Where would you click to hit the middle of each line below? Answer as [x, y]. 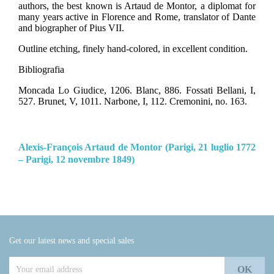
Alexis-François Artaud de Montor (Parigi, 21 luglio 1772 [137, 147]
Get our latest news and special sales [72, 241]
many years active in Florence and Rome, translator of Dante [137, 17]
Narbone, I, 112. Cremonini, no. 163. [176, 102]
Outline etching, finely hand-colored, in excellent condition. [133, 49]
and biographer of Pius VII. [71, 28]
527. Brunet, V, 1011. [61, 102]
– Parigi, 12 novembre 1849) [76, 160]
